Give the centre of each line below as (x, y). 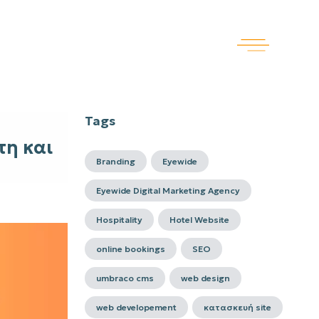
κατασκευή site (237, 307)
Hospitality (119, 220)
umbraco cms (125, 278)
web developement (136, 307)
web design (205, 278)
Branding (115, 161)
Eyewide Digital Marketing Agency (168, 190)
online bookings (130, 249)
